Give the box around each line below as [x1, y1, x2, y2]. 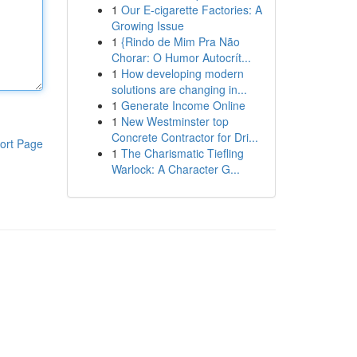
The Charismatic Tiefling [120, 145, 244, 161]
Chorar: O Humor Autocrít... [111, 49, 251, 65]
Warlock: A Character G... [111, 161, 240, 177]
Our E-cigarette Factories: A [120, 2, 262, 18]
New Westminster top [120, 113, 229, 129]
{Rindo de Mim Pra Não [120, 33, 240, 49]
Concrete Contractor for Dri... [111, 129, 258, 145]
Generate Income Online [120, 97, 245, 113]
